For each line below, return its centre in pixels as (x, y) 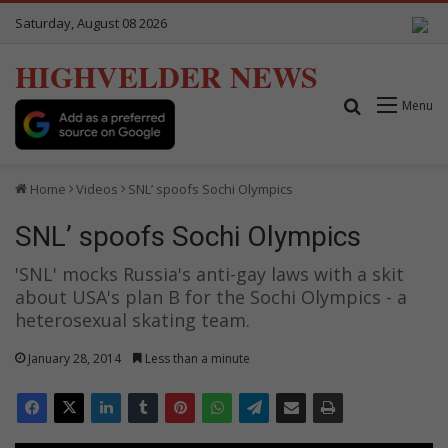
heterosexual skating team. (132, 319)
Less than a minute (196, 358)
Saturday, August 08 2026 (91, 23)
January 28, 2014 (74, 358)
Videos (97, 188)
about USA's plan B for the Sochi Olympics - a (211, 296)
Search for (401, 104)
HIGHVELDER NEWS (166, 76)
